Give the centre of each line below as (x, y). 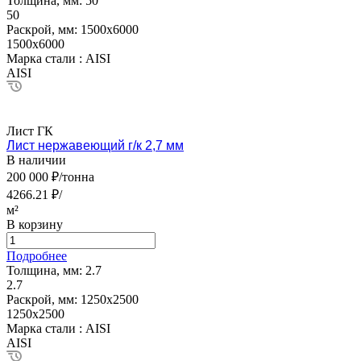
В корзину (35, 224)
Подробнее (37, 255)
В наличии (36, 160)
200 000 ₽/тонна (50, 176)
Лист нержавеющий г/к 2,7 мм (95, 145)
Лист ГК (30, 131)
